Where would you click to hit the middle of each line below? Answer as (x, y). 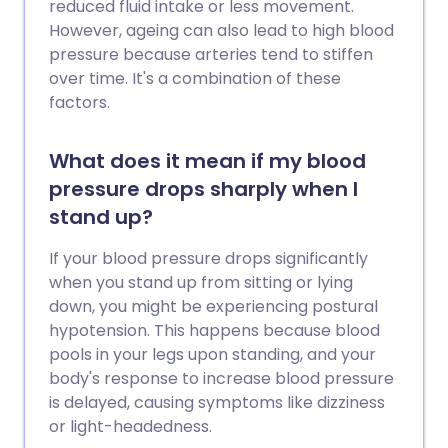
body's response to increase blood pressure (221, 378)
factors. (79, 102)
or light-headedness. (130, 426)
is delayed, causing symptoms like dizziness (217, 402)
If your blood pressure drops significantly (208, 258)
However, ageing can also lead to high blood (221, 30)
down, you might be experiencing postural (213, 306)
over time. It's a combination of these (195, 78)
